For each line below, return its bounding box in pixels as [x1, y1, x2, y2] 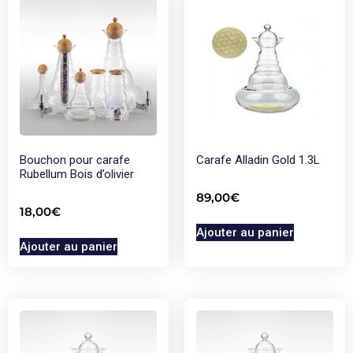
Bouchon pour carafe [20, 153, 130, 167]
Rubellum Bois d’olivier [20, 167, 134, 181]
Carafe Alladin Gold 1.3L [196, 153, 320, 167]
